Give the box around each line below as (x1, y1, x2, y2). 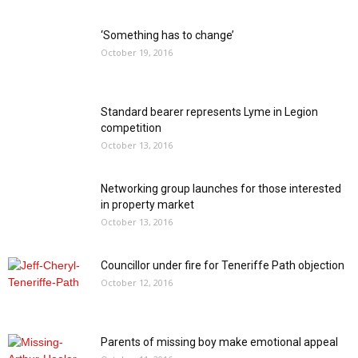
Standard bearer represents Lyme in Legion (101, 105, 318, 118)
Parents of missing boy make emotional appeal (101, 336, 338, 348)
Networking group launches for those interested (101, 182, 341, 195)
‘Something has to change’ (101, 29, 234, 42)
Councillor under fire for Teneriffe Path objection (101, 259, 344, 272)
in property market (101, 198, 194, 211)
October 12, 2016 (101, 276, 173, 288)
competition (101, 121, 161, 134)
